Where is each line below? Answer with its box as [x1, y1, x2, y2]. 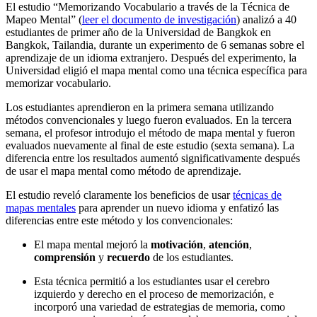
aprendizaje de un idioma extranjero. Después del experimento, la [6, 52, 296, 64]
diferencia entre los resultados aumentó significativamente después [6, 152, 300, 165]
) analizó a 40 [236, 13, 296, 26]
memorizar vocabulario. [6, 77, 111, 90]
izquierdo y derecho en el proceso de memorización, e [34, 288, 274, 301]
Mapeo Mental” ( [6, 13, 82, 26]
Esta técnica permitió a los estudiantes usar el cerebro [34, 275, 270, 288]
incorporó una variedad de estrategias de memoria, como [34, 301, 285, 313]
